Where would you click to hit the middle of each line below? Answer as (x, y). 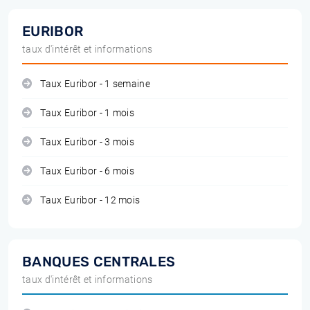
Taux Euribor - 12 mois (90, 200)
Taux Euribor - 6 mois (88, 171)
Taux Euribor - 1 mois (88, 113)
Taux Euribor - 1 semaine (95, 84)
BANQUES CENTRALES (99, 262)
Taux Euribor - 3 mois (88, 142)
